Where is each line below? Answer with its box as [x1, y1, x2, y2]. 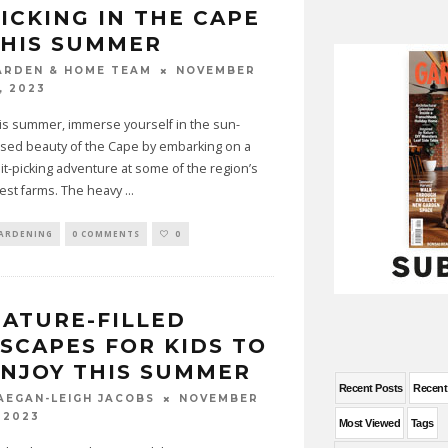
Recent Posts [339, 382, 403, 394]
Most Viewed [339, 417, 400, 429]
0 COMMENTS [71, 227, 140, 239]
